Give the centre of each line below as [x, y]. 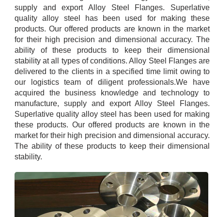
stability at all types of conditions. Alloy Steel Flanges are [112, 61]
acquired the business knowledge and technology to [112, 93]
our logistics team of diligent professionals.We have [112, 82]
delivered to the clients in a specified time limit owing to [112, 71]
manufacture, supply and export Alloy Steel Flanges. [112, 103]
